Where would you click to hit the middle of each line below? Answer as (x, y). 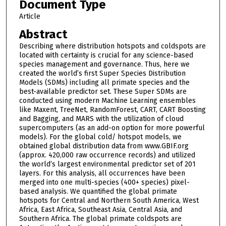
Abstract (43, 35)
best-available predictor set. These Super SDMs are (103, 92)
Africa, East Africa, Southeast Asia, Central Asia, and (100, 210)
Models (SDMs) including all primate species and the (104, 83)
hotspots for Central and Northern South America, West (109, 201)
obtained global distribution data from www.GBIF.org (104, 146)
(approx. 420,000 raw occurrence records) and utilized (107, 155)
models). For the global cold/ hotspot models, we (100, 137)
